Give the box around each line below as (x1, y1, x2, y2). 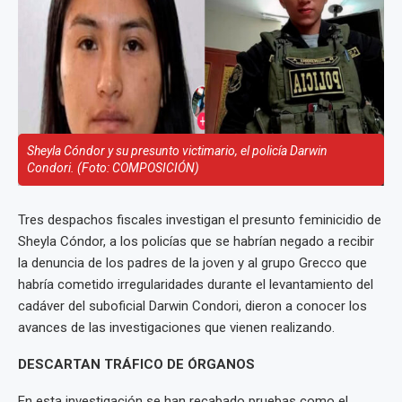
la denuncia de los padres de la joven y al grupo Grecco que (18, 255, 367, 271)
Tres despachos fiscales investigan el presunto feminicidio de (18, 212, 381, 228)
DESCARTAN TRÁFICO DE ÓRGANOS (18, 356, 255, 372)
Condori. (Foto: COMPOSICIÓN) (27, 161, 199, 175)
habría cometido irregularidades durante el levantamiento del (18, 276, 373, 293)
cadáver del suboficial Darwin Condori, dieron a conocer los (18, 298, 367, 314)
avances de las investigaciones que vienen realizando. (18, 319, 335, 336)
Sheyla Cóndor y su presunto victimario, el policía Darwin (27, 144, 328, 158)
